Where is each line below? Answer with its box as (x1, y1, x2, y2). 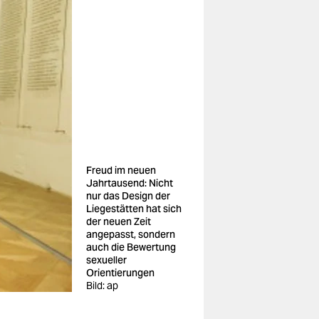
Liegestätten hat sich (86, 202, 182, 215)
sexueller (86, 253, 127, 266)
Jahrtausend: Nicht (86, 177, 173, 189)
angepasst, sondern (86, 228, 175, 241)
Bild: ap (86, 279, 118, 292)
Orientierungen (86, 266, 155, 279)
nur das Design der (86, 189, 170, 202)
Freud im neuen (86, 164, 156, 177)
